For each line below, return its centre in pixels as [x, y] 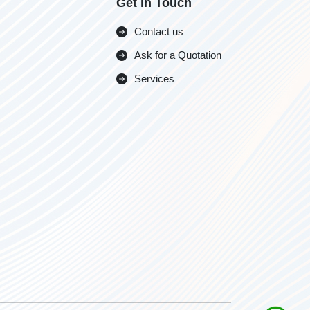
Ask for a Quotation [178, 55]
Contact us [159, 31]
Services [154, 79]
